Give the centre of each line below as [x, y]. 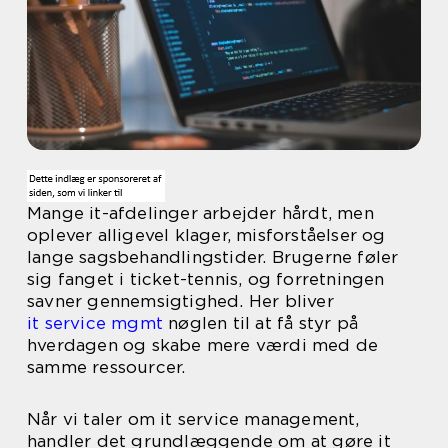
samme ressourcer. [106, 367]
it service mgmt [95, 323]
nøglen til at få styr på [260, 323]
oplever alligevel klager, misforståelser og [206, 235]
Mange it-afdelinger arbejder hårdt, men [200, 213]
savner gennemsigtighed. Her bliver [180, 301]
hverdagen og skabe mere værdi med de [203, 345]
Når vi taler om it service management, [193, 419]
